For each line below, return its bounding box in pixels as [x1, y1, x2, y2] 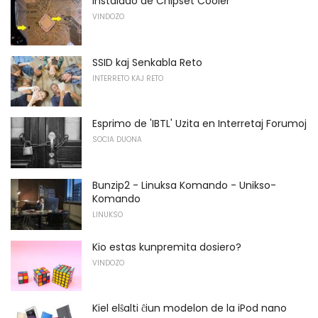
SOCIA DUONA [92, 134, 142, 146]
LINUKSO [92, 209, 123, 221]
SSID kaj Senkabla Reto [92, 55, 202, 70]
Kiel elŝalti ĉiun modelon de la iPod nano [92, 301, 287, 316]
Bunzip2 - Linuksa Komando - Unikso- [92, 178, 276, 193]
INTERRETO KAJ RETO [92, 72, 163, 84]
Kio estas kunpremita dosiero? [92, 239, 241, 254]
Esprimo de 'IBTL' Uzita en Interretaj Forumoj [92, 116, 307, 131]
